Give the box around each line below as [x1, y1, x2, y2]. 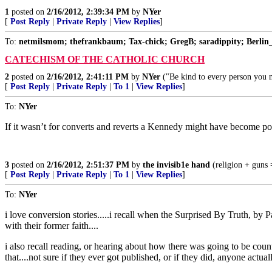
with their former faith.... [5, 220, 98, 231]
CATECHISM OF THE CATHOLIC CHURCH [5, 53, 205, 64]
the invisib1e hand [143, 160, 210, 169]
